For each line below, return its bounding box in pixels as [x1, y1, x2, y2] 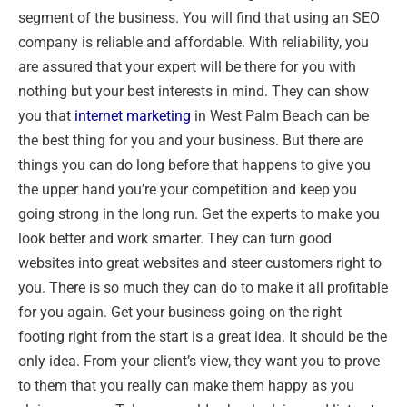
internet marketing [74, 107, 191, 125]
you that [18, 107, 74, 125]
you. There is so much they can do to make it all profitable [18, 279, 388, 297]
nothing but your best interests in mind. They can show [18, 83, 369, 101]
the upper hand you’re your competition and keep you [18, 181, 357, 199]
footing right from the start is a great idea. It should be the [18, 328, 387, 346]
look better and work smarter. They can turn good [18, 230, 332, 248]
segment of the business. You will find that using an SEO [18, 9, 380, 27]
